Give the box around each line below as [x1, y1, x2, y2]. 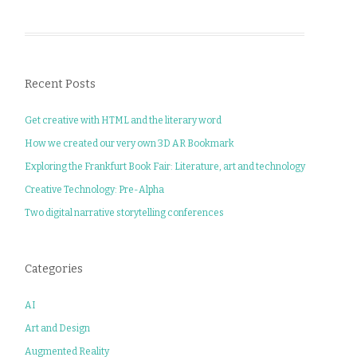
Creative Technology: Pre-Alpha [25, 183, 165, 195]
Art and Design [25, 322, 91, 334]
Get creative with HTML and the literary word [25, 114, 222, 126]
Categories [25, 261, 84, 276]
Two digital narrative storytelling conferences [25, 206, 225, 218]
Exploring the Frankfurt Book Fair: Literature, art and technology [25, 160, 306, 172]
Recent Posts [25, 76, 96, 91]
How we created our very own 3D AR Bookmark [25, 137, 235, 149]
